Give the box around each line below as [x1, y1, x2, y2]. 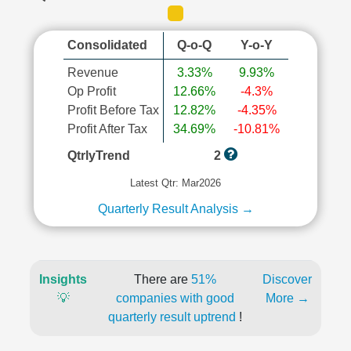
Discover [262, 273, 312, 286]
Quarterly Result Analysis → [97, 202, 254, 215]
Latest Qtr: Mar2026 [130, 177, 221, 189]
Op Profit [67, 85, 116, 98]
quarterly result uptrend [107, 310, 239, 324]
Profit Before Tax [67, 103, 159, 117]
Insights [39, 273, 87, 286]
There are [133, 273, 191, 286]
